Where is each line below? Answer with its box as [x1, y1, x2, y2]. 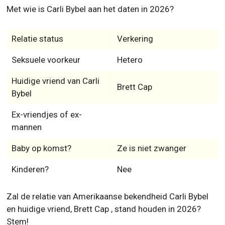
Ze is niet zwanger [117, 80, 186, 91]
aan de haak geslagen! [7, 191, 90, 202]
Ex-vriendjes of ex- [11, 47, 82, 57]
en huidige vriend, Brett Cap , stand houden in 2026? [7, 141, 201, 152]
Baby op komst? [11, 80, 71, 91]
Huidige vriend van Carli [11, 13, 99, 24]
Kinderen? [11, 101, 49, 112]
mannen [11, 59, 42, 70]
